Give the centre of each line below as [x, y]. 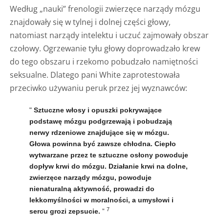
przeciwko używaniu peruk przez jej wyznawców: [99, 88]
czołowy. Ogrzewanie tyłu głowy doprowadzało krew [105, 48]
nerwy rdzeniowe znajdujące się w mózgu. [99, 132]
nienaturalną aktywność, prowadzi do [92, 188]
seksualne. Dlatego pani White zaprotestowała [95, 75]
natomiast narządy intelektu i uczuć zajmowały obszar [109, 35]
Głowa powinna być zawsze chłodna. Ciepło [103, 143]
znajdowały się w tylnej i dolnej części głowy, [90, 22]
